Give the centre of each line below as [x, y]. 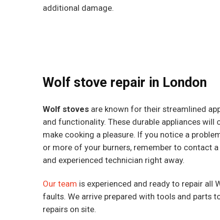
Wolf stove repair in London [124, 82]
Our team [60, 183]
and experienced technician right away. [113, 160]
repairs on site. [69, 209]
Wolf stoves [66, 109]
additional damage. [78, 8]
